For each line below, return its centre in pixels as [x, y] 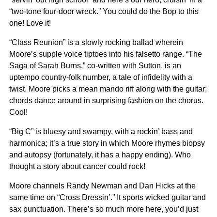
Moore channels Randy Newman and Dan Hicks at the [102, 186]
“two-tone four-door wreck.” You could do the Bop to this [104, 11]
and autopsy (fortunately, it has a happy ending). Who [100, 155]
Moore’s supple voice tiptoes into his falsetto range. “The [105, 54]
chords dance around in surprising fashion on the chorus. [106, 101]
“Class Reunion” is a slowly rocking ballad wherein [96, 42]
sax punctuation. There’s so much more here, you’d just [103, 209]
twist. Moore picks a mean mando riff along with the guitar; [108, 89]
